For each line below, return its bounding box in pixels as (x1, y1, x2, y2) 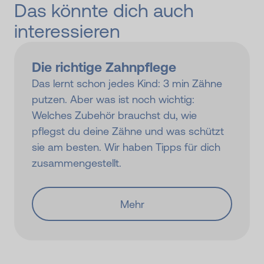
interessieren (14, 21, 120, 42)
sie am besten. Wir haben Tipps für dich (32, 141, 220, 154)
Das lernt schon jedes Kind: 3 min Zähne (32, 77, 222, 90)
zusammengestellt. (32, 157, 121, 170)
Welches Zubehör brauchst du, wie (32, 109, 197, 122)
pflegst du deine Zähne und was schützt (32, 125, 224, 138)
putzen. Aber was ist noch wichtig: (32, 93, 194, 106)
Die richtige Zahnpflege (32, 60, 176, 75)
